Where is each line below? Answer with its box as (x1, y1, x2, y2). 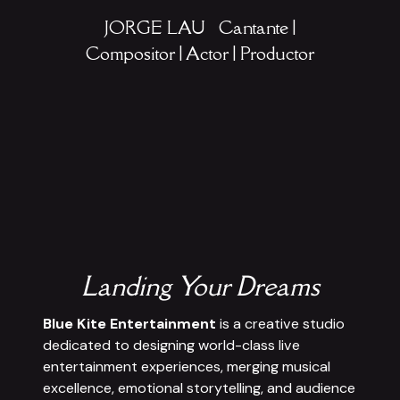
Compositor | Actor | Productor (86, 41, 314, 65)
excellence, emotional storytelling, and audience (43, 379, 355, 397)
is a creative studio (216, 314, 345, 333)
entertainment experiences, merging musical (43, 357, 330, 376)
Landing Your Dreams (81, 269, 319, 303)
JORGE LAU (104, 15, 219, 39)
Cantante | (219, 15, 296, 39)
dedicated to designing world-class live (43, 336, 300, 354)
